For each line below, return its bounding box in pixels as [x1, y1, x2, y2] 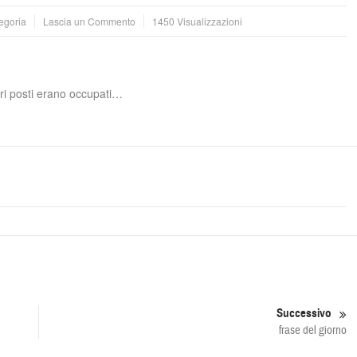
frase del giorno [279, 323, 347, 338]
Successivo [277, 306, 331, 320]
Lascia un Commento [43, 14, 135, 28]
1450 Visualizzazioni [152, 14, 242, 28]
